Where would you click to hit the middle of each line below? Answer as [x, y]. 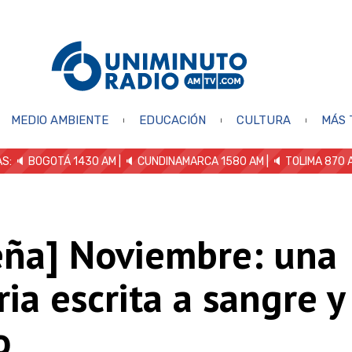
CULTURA [263, 120]
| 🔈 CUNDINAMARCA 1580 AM [190, 161]
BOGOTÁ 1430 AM [72, 161]
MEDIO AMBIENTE [59, 120]
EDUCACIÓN [172, 120]
